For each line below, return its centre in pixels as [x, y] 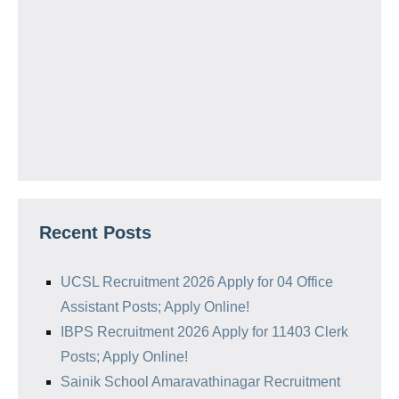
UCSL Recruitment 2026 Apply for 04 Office [197, 282]
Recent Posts [95, 232]
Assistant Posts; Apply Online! [155, 307]
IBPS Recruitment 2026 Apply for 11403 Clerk [204, 332]
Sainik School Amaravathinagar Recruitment [200, 382]
